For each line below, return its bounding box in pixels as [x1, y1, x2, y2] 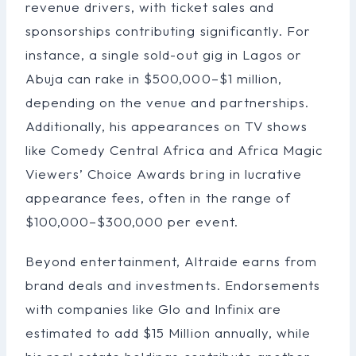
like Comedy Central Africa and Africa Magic [25, 141, 323, 159]
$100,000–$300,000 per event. [25, 213, 238, 230]
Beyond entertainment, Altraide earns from [25, 253, 317, 270]
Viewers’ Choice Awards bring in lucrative [25, 165, 302, 183]
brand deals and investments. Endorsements [25, 277, 320, 294]
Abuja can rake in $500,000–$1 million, [25, 70, 282, 87]
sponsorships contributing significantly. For [25, 22, 311, 40]
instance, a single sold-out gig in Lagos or [25, 46, 302, 64]
